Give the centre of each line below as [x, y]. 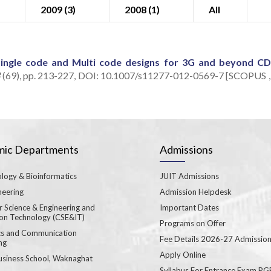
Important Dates [189, 207]
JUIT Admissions [189, 176]
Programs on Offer [193, 223]
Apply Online [183, 254]
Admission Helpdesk [196, 191]
